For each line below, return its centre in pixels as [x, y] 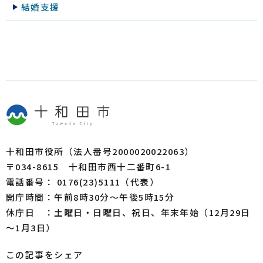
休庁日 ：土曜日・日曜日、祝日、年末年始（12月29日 [128, 213]
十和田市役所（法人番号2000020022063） [100, 151]
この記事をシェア [45, 255]
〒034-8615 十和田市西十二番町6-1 [89, 167]
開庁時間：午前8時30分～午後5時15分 [90, 197]
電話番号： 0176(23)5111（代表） [83, 182]
